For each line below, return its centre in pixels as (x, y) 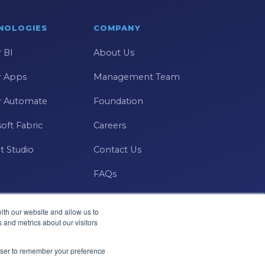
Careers (110, 126)
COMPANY (117, 28)
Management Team (137, 77)
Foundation (119, 101)
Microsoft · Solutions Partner (156, 243)
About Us (114, 53)
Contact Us (118, 150)
